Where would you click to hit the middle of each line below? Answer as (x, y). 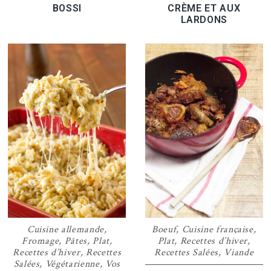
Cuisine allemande (65, 229)
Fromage (40, 241)
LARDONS (204, 20)
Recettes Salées (187, 252)
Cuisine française (217, 229)
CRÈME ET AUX (204, 8)
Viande (239, 252)
